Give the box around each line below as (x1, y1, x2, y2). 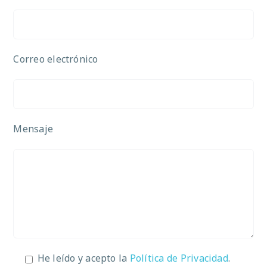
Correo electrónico (13, 52, 98, 66)
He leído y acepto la (37, 252, 130, 265)
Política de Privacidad (129, 252, 228, 265)
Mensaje (13, 122, 54, 136)
